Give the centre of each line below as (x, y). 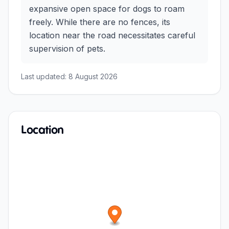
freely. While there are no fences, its (100, 22)
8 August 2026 (93, 76)
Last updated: (45, 76)
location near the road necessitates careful (112, 35)
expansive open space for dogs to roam (107, 8)
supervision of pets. (67, 48)
